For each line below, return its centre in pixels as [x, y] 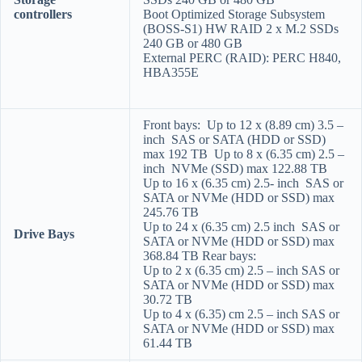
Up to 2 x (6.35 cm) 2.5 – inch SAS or [241, 270]
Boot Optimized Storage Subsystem [234, 14]
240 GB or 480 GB [193, 43]
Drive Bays [44, 234]
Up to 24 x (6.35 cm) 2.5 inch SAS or [241, 226]
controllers [43, 14]
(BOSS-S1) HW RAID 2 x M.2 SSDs [241, 28]
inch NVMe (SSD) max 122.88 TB [235, 168]
